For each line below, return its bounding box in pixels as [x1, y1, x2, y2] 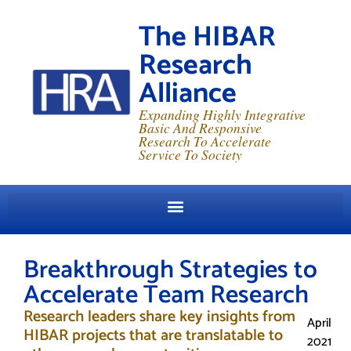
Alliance [139, 71, 237, 117]
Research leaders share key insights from [24, 304, 295, 330]
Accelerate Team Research [24, 275, 309, 316]
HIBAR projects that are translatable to [24, 323, 283, 349]
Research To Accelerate [139, 132, 271, 150]
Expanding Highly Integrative [139, 105, 306, 124]
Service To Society [139, 145, 242, 164]
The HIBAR [139, 14, 276, 60]
